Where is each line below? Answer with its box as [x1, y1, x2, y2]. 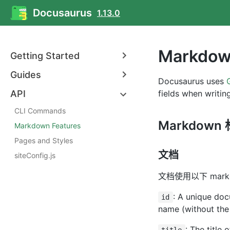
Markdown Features [14, 121, 81, 130]
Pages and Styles [14, 136, 73, 145]
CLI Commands [14, 106, 66, 115]
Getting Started [10, 50, 80, 61]
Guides [10, 69, 41, 80]
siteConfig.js [14, 151, 55, 160]
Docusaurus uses [158, 76, 226, 86]
